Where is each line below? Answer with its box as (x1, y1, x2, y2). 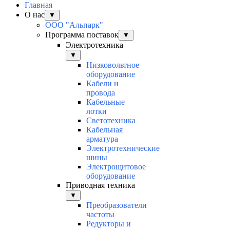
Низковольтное (86, 61, 139, 70)
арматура (86, 135, 118, 144)
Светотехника (86, 116, 136, 125)
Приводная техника (66, 181, 135, 190)
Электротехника (66, 41, 123, 50)
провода (86, 88, 115, 98)
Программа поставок (45, 30, 119, 40)
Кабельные (86, 98, 125, 107)
